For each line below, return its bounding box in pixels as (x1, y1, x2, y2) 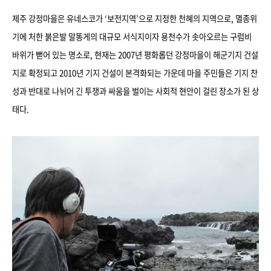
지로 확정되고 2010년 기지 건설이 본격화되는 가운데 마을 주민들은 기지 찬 (12, 67, 258, 79)
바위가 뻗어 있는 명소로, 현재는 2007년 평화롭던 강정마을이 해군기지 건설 (12, 49, 258, 60)
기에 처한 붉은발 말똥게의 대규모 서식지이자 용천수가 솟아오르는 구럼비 (12, 31, 252, 42)
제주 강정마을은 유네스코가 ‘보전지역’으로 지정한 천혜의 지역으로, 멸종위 (12, 13, 257, 24)
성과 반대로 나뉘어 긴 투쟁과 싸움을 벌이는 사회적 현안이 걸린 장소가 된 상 (12, 85, 259, 97)
